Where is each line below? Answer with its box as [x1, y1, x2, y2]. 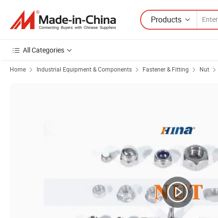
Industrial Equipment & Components [36, 65, 132, 73]
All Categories [23, 45, 64, 54]
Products [151, 14, 182, 25]
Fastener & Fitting [143, 65, 189, 73]
